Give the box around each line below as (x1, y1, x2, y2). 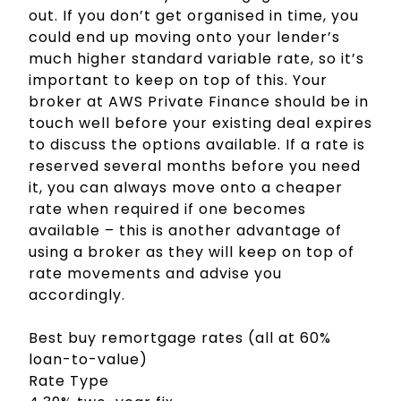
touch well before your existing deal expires (29, 113, 372, 134)
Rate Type (29, 371, 109, 392)
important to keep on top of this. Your (29, 70, 328, 91)
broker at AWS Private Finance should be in (29, 91, 369, 113)
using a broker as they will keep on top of (29, 242, 354, 263)
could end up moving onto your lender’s (29, 27, 340, 48)
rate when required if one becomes (29, 199, 306, 220)
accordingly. (29, 285, 125, 306)
